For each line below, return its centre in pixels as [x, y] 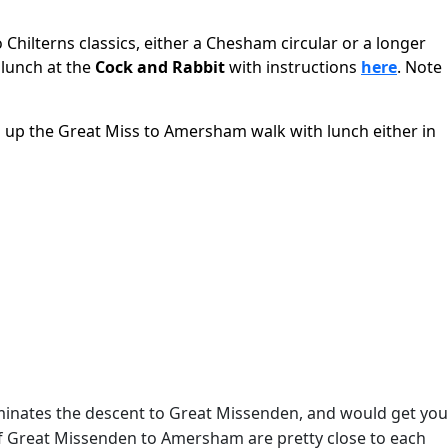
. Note [419, 67]
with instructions [293, 67]
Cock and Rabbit [160, 67]
